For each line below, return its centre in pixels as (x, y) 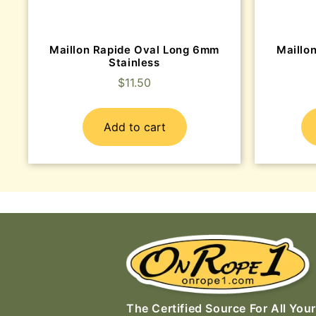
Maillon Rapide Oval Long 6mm (134, 49)
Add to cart (134, 127)
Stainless (134, 62)
